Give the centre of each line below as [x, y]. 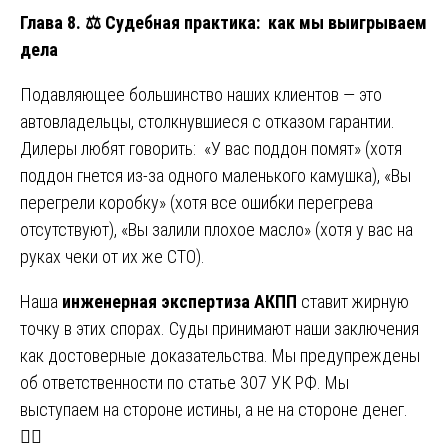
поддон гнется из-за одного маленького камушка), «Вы [215, 175]
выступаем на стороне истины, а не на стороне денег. [214, 409]
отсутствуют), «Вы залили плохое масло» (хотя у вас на [216, 229]
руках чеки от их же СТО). [112, 256]
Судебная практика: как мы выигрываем [264, 22]
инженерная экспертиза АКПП [179, 301]
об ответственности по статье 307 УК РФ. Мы [184, 382]
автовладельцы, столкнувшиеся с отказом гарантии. [207, 121]
